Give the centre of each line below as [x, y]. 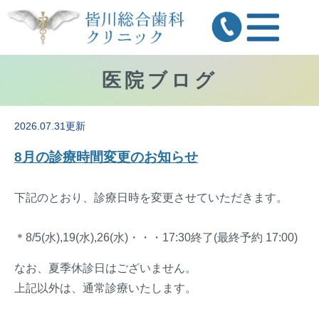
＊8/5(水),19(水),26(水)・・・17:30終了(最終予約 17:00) [156, 238]
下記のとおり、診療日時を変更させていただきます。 [151, 198]
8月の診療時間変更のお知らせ [106, 157]
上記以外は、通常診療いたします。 [105, 288]
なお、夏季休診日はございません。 [105, 268]
